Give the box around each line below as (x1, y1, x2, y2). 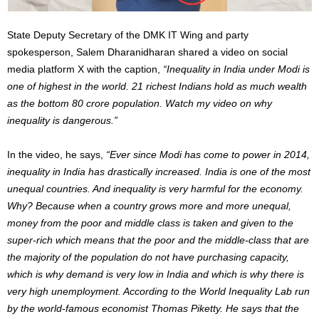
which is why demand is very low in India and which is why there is (7, 268, 304, 280)
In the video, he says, (7, 148, 106, 160)
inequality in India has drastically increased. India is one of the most (7, 165, 310, 177)
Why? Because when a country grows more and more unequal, (7, 199, 291, 211)
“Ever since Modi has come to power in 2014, (106, 148, 310, 160)
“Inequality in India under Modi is (163, 63, 310, 75)
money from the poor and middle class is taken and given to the (7, 216, 293, 229)
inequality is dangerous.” (7, 114, 117, 126)
